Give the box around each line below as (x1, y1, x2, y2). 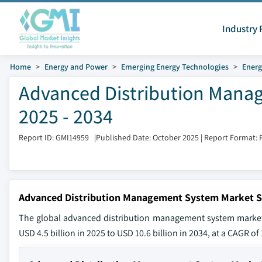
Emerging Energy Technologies (121, 61, 229, 72)
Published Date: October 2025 (96, 132, 199, 143)
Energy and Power (44, 61, 108, 72)
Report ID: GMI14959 (19, 132, 89, 143)
